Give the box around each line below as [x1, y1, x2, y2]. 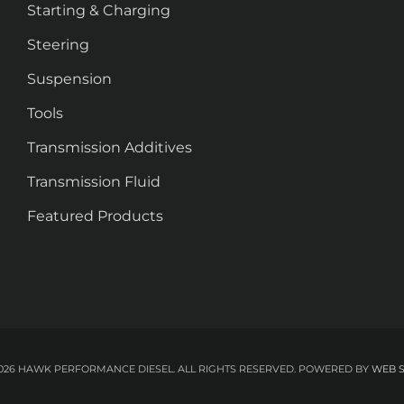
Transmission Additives [27, 139, 192, 157]
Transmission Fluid [27, 173, 161, 191]
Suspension [27, 70, 112, 88]
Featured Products [27, 207, 163, 225]
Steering [27, 36, 89, 54]
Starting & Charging [27, 2, 170, 20]
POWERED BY [295, 363, 372, 376]
